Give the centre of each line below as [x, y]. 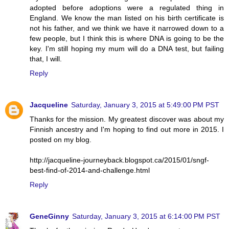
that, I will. [46, 59]
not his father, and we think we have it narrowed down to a [127, 28]
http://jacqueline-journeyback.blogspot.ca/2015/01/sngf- [119, 160]
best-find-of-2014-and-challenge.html [90, 170]
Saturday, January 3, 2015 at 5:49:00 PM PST [145, 105]
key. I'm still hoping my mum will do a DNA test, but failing [127, 48]
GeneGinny [49, 216]
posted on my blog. [61, 139]
